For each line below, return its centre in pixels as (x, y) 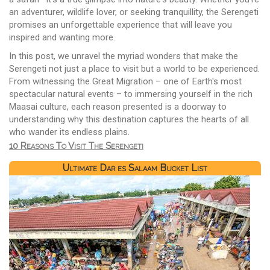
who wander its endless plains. (69, 132)
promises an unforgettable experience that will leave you (121, 24)
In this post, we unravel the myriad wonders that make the (124, 56)
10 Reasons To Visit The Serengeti (76, 146)
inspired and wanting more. (62, 37)
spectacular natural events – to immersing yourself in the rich (131, 94)
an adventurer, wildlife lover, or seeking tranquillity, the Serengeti (134, 12)
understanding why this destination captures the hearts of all (129, 119)
